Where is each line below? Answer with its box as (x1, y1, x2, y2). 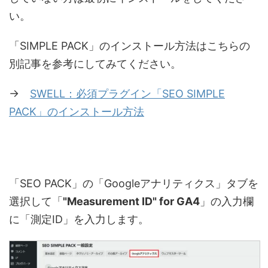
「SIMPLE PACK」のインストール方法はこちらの (9, 39, 250, 53)
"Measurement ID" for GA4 (63, 195, 200, 208)
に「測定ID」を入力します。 (9, 213, 149, 226)
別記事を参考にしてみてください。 (9, 57, 181, 71)
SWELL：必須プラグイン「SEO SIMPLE (30, 87, 225, 100)
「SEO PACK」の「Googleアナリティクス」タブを (9, 177, 258, 190)
